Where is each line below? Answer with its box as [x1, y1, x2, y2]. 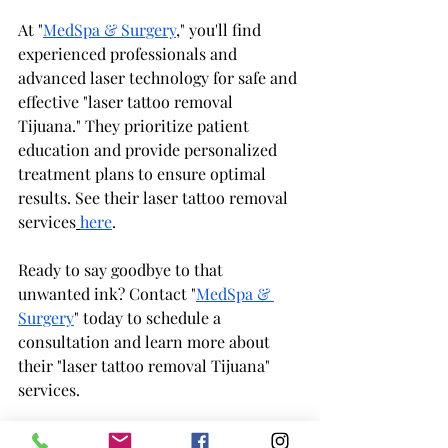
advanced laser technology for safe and [18, 67, 301, 89]
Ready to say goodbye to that [18, 259, 227, 281]
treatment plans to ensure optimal [18, 163, 270, 185]
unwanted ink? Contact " [18, 283, 196, 305]
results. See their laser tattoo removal [18, 187, 292, 209]
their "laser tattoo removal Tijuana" [18, 355, 274, 377]
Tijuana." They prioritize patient [18, 115, 253, 137]
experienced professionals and [18, 43, 241, 65]
